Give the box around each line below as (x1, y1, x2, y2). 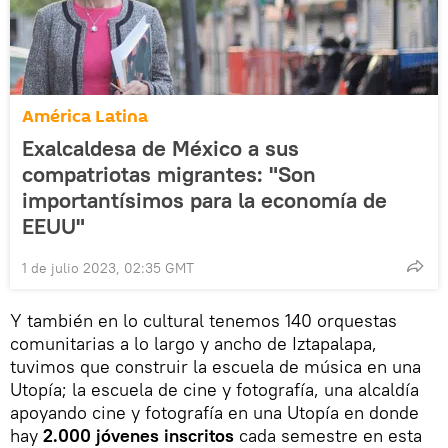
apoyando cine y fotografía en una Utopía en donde (10, 400, 419, 424)
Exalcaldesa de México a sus (22, 133, 299, 162)
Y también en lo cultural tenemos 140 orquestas (10, 308, 397, 332)
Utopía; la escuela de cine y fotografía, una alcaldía (10, 377, 419, 401)
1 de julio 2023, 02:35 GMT (22, 258, 194, 277)
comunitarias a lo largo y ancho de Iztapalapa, (10, 331, 377, 355)
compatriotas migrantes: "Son (22, 159, 316, 188)
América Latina (22, 103, 148, 129)
